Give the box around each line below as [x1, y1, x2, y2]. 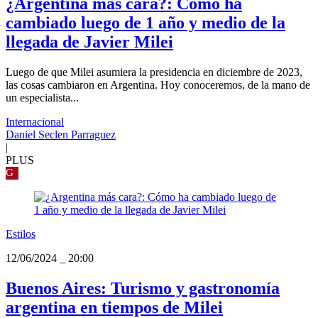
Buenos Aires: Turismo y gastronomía [6, 279, 280, 298]
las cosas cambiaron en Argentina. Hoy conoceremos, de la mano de [6, 79, 310, 92]
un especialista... [6, 92, 79, 104]
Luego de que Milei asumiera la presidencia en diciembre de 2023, [6, 66, 302, 79]
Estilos [6, 228, 35, 241]
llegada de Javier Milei [6, 33, 173, 52]
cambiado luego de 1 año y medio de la [6, 13, 285, 33]
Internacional [6, 116, 64, 128]
